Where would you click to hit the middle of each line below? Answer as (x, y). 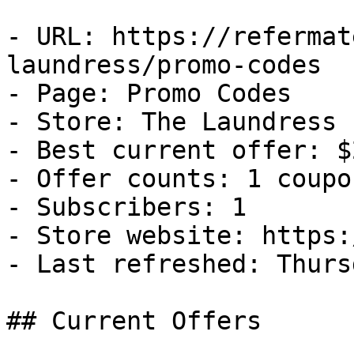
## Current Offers (134, 321)
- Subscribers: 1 (126, 207)
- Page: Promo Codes (149, 93)
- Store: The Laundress (171, 122)
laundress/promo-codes (164, 65)
